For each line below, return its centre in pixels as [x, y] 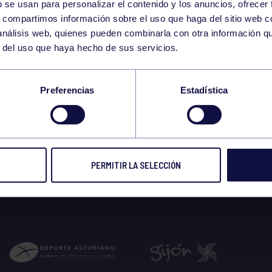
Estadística [204, 90]
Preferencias [67, 90]
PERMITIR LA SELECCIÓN [136, 165]
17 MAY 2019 [70, 136]
